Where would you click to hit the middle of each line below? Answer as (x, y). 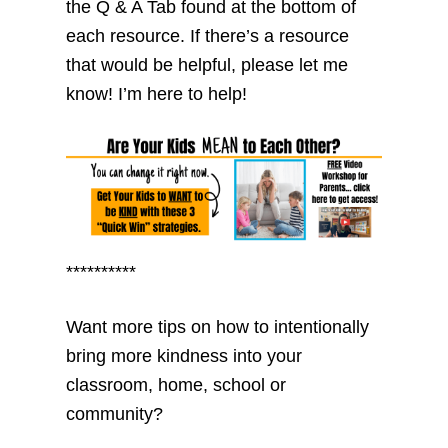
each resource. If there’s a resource (207, 36)
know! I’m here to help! (156, 94)
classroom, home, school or (175, 384)
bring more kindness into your (183, 355)
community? (114, 413)
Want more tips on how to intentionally (217, 326)
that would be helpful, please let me (206, 65)
